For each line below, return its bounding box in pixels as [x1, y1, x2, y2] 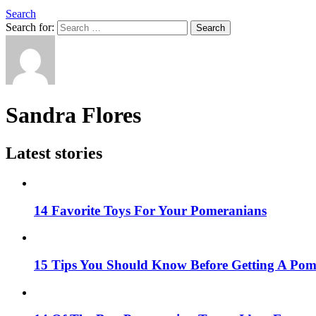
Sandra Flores [6, 102, 141, 128]
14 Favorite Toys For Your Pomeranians [34, 202, 267, 218]
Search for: [6, 21, 54, 33]
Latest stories [6, 143, 102, 162]
